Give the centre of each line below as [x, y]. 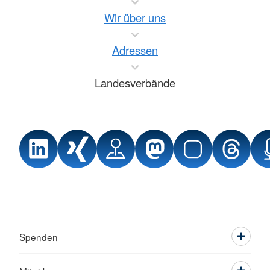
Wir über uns [135, 17]
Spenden [39, 237]
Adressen [135, 50]
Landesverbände [135, 82]
